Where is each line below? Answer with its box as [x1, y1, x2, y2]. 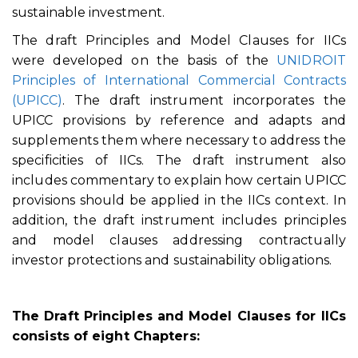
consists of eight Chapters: [12, 328, 200, 344]
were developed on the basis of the [12, 53, 277, 68]
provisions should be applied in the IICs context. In [12, 193, 346, 208]
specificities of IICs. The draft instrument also [12, 153, 346, 168]
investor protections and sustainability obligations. [12, 253, 332, 268]
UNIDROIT [276, 53, 346, 68]
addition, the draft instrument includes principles [12, 213, 346, 228]
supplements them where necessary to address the [12, 133, 346, 148]
